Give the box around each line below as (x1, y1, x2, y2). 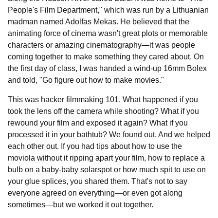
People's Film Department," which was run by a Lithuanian (8, 6, 209, 14)
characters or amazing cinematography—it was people (8, 41, 195, 49)
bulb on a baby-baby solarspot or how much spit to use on (8, 165, 206, 174)
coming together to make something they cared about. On (8, 53, 204, 61)
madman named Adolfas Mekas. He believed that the (8, 18, 189, 26)
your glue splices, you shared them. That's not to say (8, 177, 187, 185)
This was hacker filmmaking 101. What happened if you (8, 95, 198, 104)
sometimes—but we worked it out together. (8, 200, 153, 209)
